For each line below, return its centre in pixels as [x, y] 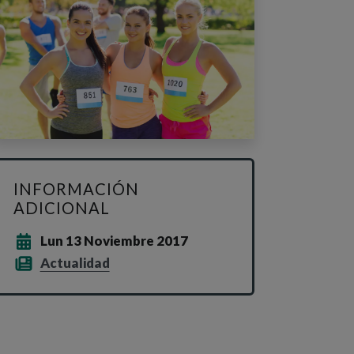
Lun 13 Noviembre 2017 [114, 241]
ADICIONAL [62, 208]
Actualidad [75, 263]
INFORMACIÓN [76, 189]
